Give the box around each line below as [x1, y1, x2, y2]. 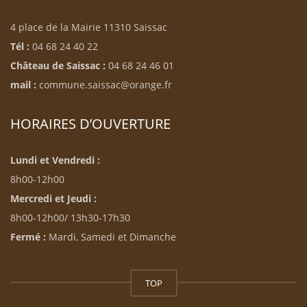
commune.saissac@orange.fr [36, 77, 172, 91]
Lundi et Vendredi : [10, 153, 100, 167]
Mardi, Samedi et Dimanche [46, 230, 176, 243]
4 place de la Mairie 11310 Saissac [10, 20, 167, 34]
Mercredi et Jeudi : [10, 191, 97, 205]
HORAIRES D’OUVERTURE [10, 114, 171, 133]
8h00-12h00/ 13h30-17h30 [10, 210, 130, 224]
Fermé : [10, 230, 46, 243]
